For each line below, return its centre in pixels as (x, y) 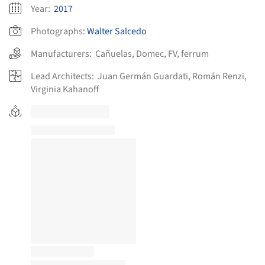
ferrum (195, 54)
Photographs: (58, 31)
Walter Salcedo (117, 31)
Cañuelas (114, 54)
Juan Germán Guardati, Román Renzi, (172, 76)
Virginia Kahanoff (65, 89)
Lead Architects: (63, 76)
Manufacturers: (63, 54)
